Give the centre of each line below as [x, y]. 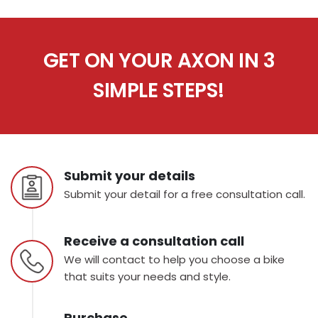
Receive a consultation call [154, 241]
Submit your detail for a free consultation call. [185, 194]
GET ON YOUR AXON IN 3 [159, 61]
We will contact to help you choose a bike [174, 259]
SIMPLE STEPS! [159, 91]
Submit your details [130, 176]
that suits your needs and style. [147, 276]
